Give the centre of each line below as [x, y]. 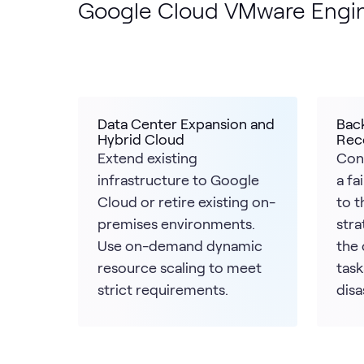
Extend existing [147, 157]
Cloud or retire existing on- [186, 201]
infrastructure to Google [178, 179]
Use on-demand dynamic [180, 245]
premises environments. [176, 223]
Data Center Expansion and [186, 123]
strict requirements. [163, 289]
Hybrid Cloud [141, 139]
